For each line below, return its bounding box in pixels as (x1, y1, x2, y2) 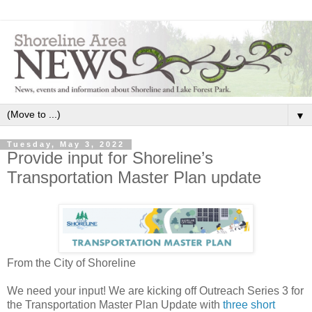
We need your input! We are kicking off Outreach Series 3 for (7, 285, 304, 297)
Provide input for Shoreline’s (7, 148, 213, 168)
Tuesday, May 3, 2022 (7, 140, 125, 149)
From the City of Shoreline (7, 257, 136, 270)
